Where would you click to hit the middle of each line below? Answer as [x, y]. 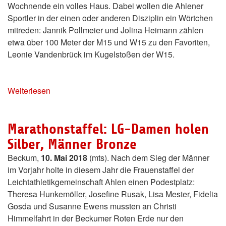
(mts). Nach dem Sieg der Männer [148, 158]
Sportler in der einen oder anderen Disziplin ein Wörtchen [110, 18]
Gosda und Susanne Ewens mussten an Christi [92, 206]
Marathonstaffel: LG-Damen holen [108, 129]
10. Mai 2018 [64, 158]
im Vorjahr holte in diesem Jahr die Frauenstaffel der [101, 170]
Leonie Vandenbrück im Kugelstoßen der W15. [91, 54]
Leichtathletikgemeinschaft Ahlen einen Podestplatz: [101, 182]
